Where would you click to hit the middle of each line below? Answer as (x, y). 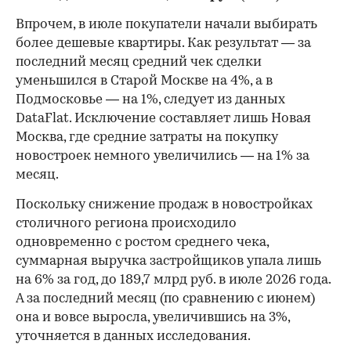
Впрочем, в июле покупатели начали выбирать (166, 25)
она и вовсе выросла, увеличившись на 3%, (153, 318)
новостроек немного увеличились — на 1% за (163, 157)
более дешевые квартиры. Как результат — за (163, 44)
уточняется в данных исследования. (133, 337)
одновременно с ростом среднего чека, (142, 243)
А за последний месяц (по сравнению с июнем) (165, 299)
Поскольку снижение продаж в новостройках (164, 205)
